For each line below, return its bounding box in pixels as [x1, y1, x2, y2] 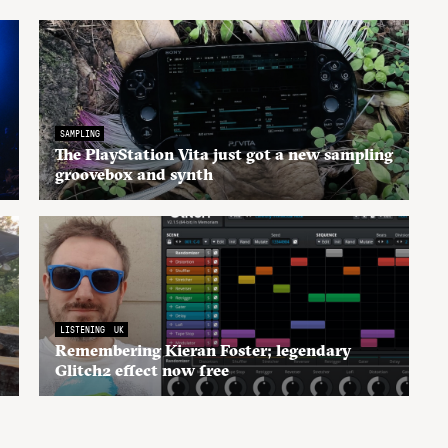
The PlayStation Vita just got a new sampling [55, 144, 393, 164]
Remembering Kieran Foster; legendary [55, 340, 351, 360]
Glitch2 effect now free [55, 360, 229, 380]
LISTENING [59, 323, 105, 335]
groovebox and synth [55, 164, 213, 184]
